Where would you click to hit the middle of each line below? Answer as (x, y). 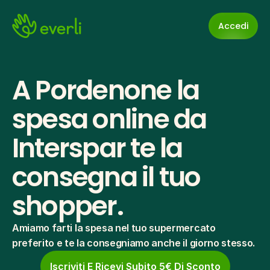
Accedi (233, 26)
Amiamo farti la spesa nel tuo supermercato (114, 228)
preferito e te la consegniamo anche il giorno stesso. (134, 243)
